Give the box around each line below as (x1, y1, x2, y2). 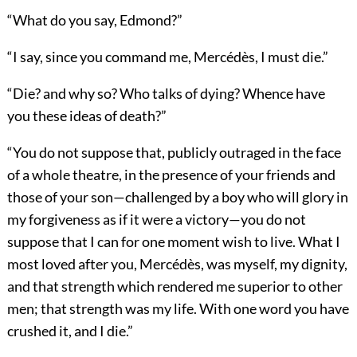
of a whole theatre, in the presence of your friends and (6, 165, 335, 183)
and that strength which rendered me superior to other (6, 277, 343, 295)
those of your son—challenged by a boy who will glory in (6, 187, 348, 206)
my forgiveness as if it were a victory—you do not (6, 210, 306, 228)
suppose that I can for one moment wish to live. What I (6, 232, 340, 250)
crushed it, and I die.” (6, 321, 133, 339)
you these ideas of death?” (6, 106, 167, 124)
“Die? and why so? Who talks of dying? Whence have (6, 84, 325, 102)
